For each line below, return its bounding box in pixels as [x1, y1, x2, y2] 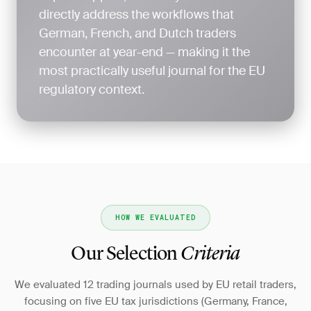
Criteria [180, 245, 240, 264]
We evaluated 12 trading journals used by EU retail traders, [15, 278, 296, 292]
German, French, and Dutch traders [39, 25, 236, 42]
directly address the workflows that [39, 6, 234, 23]
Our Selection [71, 245, 181, 264]
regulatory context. [39, 81, 144, 98]
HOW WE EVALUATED [115, 213, 196, 222]
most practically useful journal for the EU [39, 62, 265, 79]
